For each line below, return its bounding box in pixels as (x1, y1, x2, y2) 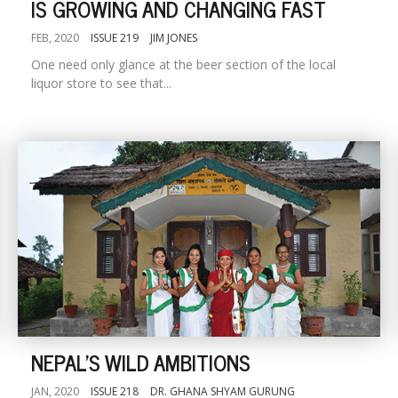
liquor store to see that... (31, 75, 171, 92)
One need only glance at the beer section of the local (31, 56, 336, 73)
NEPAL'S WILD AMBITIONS (31, 345, 251, 379)
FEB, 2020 (31, 30, 79, 45)
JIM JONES (150, 30, 197, 45)
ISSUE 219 (91, 30, 139, 45)
